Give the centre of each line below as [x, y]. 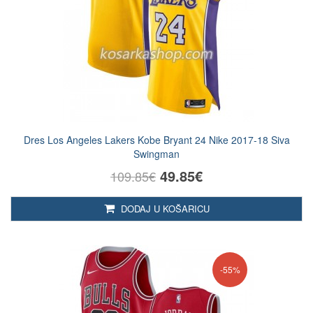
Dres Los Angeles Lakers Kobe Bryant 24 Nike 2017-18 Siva [156, 140]
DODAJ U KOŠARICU [163, 209]
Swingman [156, 154]
